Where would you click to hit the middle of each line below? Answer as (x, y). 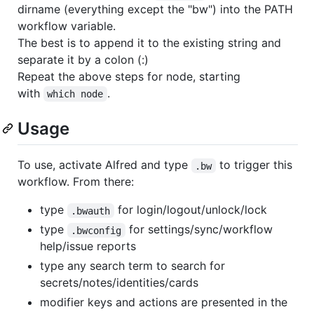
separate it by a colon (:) (83, 60)
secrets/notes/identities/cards (119, 283)
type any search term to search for (132, 266)
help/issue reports (88, 246)
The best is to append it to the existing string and (149, 43)
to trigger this (255, 165)
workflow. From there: (76, 182)
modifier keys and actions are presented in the (164, 302)
